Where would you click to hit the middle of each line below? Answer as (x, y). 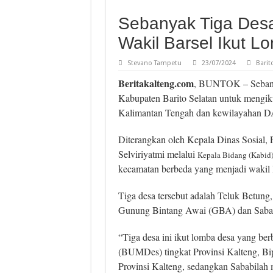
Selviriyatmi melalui (158, 154)
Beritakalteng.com (156, 83)
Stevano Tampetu (154, 63)
